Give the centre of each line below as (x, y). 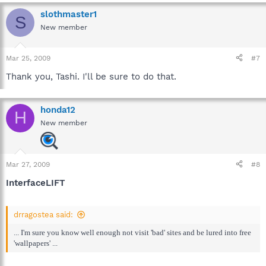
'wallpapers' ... (36, 243)
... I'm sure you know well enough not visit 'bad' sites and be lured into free (132, 232)
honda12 (58, 110)
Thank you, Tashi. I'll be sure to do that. (91, 76)
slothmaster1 (69, 14)
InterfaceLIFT (36, 183)
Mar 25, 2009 (28, 58)
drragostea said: (43, 215)
